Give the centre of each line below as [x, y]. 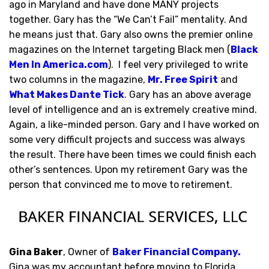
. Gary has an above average [188, 95]
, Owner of [88, 252]
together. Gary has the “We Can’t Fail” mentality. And [128, 20]
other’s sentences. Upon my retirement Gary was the [128, 170]
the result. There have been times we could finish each [133, 155]
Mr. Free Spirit [183, 80]
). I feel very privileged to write [178, 65]
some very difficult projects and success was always [127, 140]
